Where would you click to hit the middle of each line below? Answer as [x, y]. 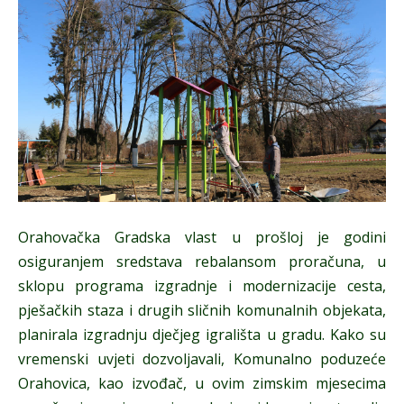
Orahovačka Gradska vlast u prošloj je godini [202, 237]
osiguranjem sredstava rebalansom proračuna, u [202, 262]
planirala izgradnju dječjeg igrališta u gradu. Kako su [202, 335]
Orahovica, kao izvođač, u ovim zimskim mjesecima [202, 383]
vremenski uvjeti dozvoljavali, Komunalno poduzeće [202, 359]
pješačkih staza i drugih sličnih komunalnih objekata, [202, 310]
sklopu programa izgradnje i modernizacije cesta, [202, 286]
